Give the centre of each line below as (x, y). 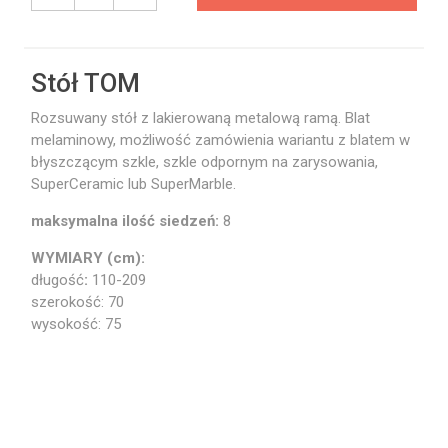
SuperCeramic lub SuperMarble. (133, 184)
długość (57, 280)
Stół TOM (88, 83)
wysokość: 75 (76, 324)
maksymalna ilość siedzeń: (127, 221)
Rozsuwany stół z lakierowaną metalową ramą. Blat (200, 118)
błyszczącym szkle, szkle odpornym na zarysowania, (204, 162)
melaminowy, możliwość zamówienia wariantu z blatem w (220, 140)
